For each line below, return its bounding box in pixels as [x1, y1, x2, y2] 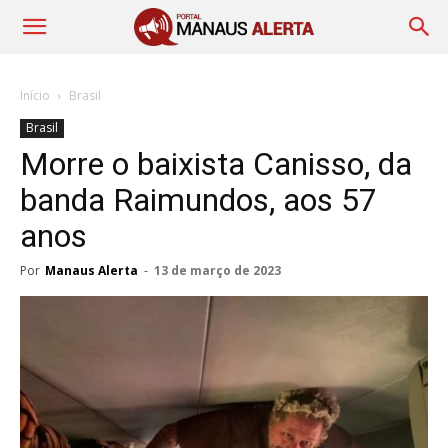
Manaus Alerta [45, 262, 138, 279]
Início [20, 87, 50, 104]
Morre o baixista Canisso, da [20, 145, 412, 183]
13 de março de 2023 [154, 262, 281, 279]
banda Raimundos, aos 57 [20, 181, 377, 219]
